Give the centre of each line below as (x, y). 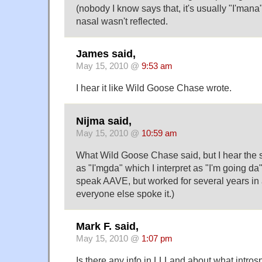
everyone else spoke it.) (125, 193)
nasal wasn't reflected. (122, 21)
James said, (106, 54)
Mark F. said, (107, 227)
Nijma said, (104, 121)
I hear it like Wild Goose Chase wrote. (154, 88)
